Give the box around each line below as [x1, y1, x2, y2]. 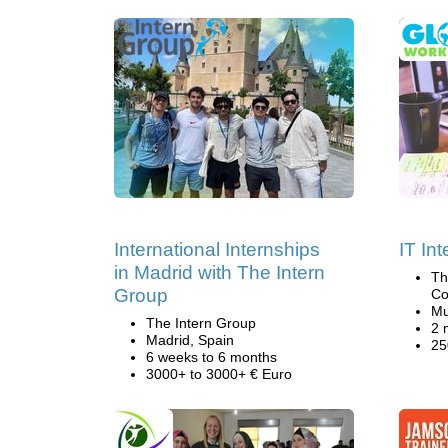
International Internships [114, 239, 320, 260]
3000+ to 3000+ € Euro [146, 366, 292, 382]
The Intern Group [146, 315, 256, 331]
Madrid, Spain [146, 332, 234, 348]
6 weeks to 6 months [146, 349, 277, 365]
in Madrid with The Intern [114, 262, 325, 283]
